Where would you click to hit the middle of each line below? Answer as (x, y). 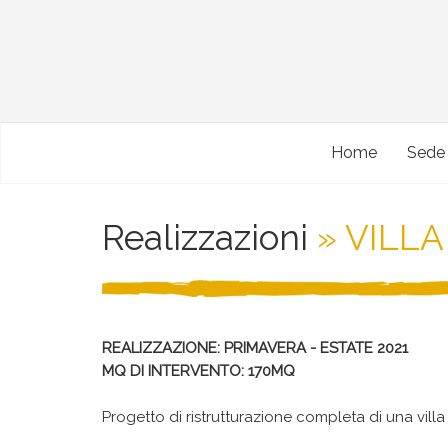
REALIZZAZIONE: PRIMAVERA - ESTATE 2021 (255, 348)
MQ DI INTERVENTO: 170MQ (198, 371)
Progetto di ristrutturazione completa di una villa (273, 417)
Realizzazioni (205, 237)
